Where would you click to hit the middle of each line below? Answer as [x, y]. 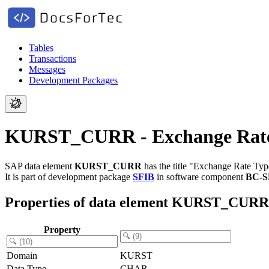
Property [62, 229]
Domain [22, 255]
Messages [47, 69]
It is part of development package [69, 177]
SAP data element [40, 166]
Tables [41, 48]
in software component [200, 177]
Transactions [53, 59]
